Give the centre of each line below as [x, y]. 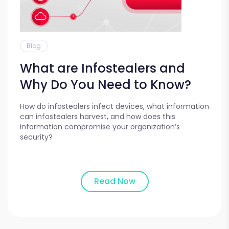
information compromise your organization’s [100, 127]
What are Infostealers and [102, 68]
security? [36, 137]
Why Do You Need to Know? [106, 85]
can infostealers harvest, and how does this [98, 117]
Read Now [114, 181]
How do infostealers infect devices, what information [114, 107]
